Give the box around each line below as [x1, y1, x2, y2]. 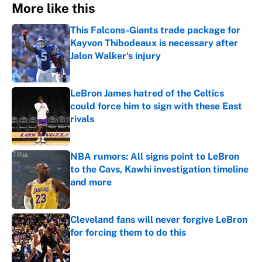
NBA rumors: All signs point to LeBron [70, 151, 239, 163]
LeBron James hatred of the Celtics [70, 88, 224, 99]
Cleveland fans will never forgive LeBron [70, 214, 247, 226]
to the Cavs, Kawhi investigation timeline [70, 164, 249, 175]
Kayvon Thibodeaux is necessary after [70, 37, 238, 49]
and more [70, 177, 112, 188]
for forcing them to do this [70, 227, 186, 239]
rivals [70, 113, 94, 125]
